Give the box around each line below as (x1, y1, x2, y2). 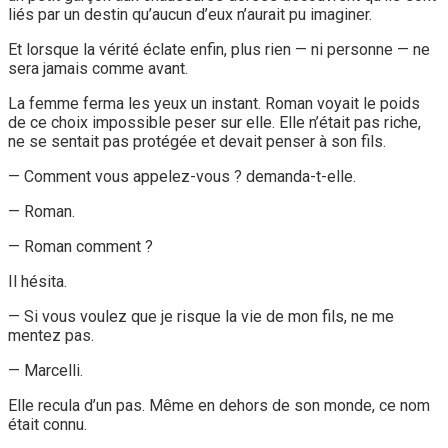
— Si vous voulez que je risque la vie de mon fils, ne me (8, 306, 394, 326)
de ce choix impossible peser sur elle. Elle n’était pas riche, (8, 112, 421, 132)
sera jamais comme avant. (8, 58, 188, 78)
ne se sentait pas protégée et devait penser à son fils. (8, 131, 386, 151)
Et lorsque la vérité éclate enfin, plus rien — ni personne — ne (8, 39, 430, 59)
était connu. (8, 414, 87, 434)
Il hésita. (8, 271, 67, 291)
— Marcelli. (8, 360, 83, 380)
